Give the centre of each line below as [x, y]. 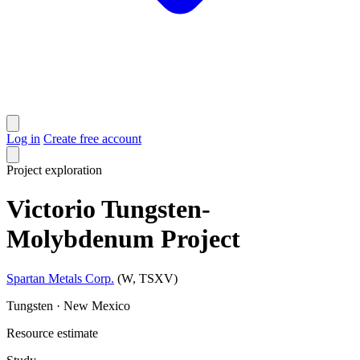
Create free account [92, 139]
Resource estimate [52, 333]
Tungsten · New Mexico [68, 305]
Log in [23, 139]
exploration [74, 170]
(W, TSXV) [147, 278]
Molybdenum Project [123, 239]
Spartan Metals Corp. [60, 278]
